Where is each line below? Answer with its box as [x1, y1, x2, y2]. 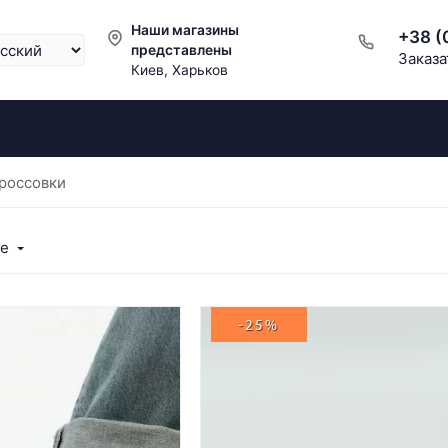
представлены [131, 42, 233, 58]
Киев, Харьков [131, 62, 229, 78]
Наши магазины [131, 22, 240, 38]
